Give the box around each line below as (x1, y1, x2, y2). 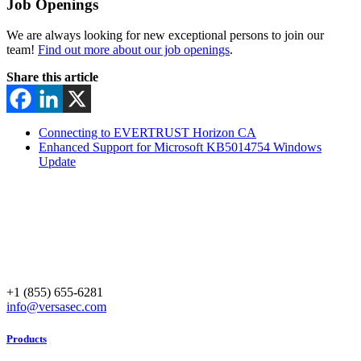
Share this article (6, 70, 98, 85)
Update (39, 155, 76, 169)
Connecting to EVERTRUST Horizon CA (39, 126, 256, 140)
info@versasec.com (6, 300, 106, 314)
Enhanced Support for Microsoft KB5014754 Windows (39, 140, 322, 155)
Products (6, 332, 47, 345)
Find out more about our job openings (38, 43, 230, 57)
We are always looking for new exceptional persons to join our (6, 28, 324, 43)
